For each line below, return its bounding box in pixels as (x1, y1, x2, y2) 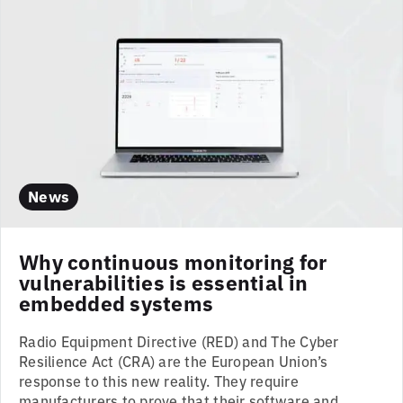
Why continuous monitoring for (19, 246, 327, 275)
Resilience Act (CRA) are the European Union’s (19, 350, 328, 371)
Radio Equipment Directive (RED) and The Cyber (19, 330, 339, 351)
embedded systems (19, 287, 214, 317)
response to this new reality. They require (19, 370, 299, 390)
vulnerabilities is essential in (19, 266, 309, 296)
